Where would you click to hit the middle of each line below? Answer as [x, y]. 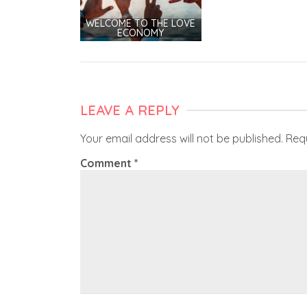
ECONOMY [141, 33]
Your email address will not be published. [182, 138]
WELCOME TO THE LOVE [141, 23]
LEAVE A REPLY [130, 110]
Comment [107, 163]
